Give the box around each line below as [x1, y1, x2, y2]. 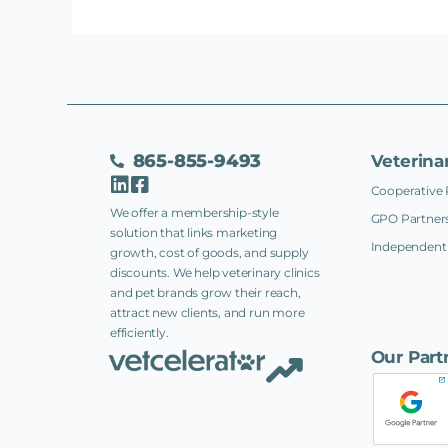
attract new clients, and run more [110, 304, 305, 320]
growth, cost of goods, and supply [110, 244, 309, 260]
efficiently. [110, 324, 169, 340]
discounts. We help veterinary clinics [110, 264, 320, 280]
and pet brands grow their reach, [110, 284, 301, 300]
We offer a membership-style [110, 204, 279, 220]
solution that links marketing [110, 224, 278, 240]
